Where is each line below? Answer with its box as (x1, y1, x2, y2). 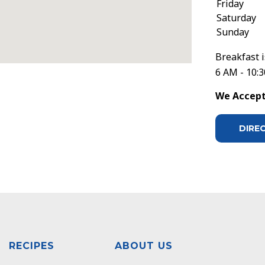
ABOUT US (115, 240, 173, 251)
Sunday (216, 25, 249, 38)
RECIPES (9, 240, 54, 251)
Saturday (216, 11, 256, 24)
